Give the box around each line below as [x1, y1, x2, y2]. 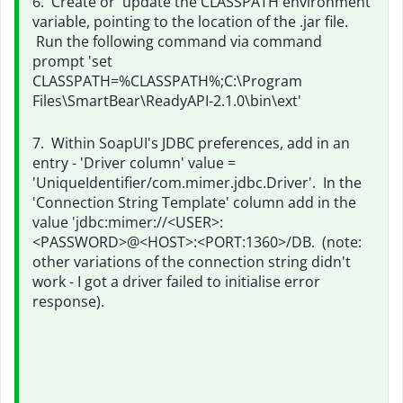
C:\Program [224, 71, 302, 91]
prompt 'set [32, 51, 112, 71]
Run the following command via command [32, 31, 322, 51]
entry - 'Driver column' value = [32, 153, 236, 173]
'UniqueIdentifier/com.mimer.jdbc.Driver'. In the [32, 173, 362, 193]
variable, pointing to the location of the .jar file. [32, 12, 348, 31]
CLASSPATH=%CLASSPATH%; [32, 71, 224, 91]
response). [32, 291, 104, 311]
